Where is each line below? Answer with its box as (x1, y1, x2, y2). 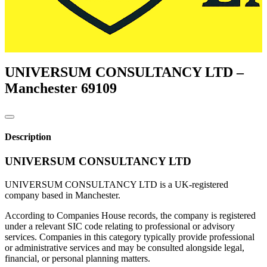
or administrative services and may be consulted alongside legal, (5, 243, 244, 253)
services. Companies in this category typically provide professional (5, 232, 254, 243)
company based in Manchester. (5, 190, 120, 201)
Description (5, 132, 51, 142)
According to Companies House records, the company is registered (5, 210, 256, 221)
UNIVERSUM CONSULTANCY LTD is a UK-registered (5, 179, 228, 190)
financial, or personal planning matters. (5, 253, 150, 264)
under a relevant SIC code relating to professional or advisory (5, 221, 235, 232)
